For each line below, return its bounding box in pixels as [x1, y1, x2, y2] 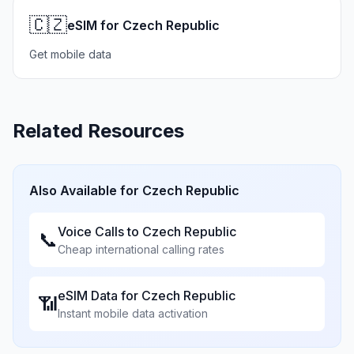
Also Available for [29, 183, 142, 198]
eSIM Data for [58, 288, 141, 303]
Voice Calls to [58, 224, 142, 239]
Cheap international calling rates [58, 243, 224, 256]
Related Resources [13, 119, 184, 142]
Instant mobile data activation [58, 307, 208, 320]
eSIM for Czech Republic [67, 17, 220, 33]
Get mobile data [29, 47, 111, 61]
